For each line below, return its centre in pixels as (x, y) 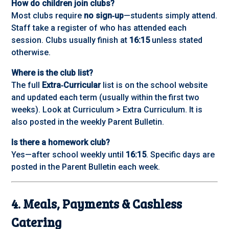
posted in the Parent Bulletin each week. (86, 167)
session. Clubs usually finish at (71, 40)
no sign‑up (104, 16)
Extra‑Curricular (72, 85)
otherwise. (31, 53)
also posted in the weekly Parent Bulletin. (88, 122)
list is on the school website (154, 85)
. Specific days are (181, 155)
